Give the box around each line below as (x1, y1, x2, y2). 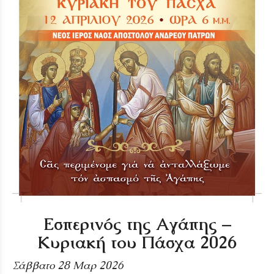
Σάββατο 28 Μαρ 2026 (12, 257, 124, 272)
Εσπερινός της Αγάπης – (43, 212, 231, 235)
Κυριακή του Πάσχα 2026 (37, 231, 237, 253)
